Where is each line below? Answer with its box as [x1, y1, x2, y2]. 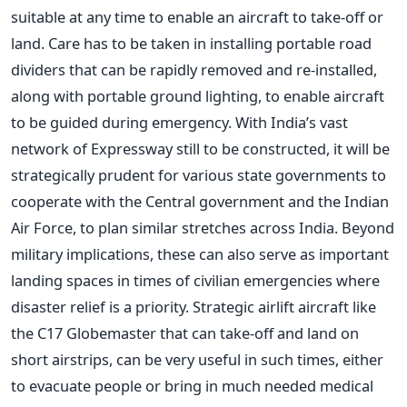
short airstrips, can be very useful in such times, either [11, 348, 383, 370]
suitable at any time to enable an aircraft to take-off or [11, 5, 383, 27]
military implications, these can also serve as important [11, 243, 389, 264]
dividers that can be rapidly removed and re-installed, [11, 58, 377, 80]
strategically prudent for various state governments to [11, 164, 386, 185]
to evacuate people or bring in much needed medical [11, 374, 373, 396]
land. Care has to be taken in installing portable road [11, 32, 372, 54]
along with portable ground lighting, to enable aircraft [11, 84, 384, 106]
